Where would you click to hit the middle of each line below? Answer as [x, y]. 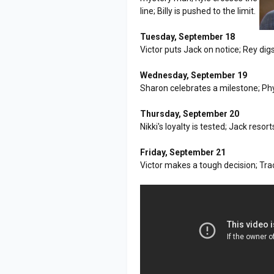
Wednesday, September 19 [194, 75]
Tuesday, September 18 [188, 36]
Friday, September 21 [183, 152]
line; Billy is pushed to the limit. [198, 11]
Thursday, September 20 [190, 113]
